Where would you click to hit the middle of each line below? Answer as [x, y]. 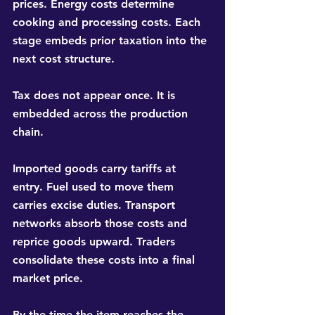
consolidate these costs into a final [105, 260]
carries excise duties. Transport [96, 205]
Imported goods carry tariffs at [96, 169]
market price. [48, 278]
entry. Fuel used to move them [95, 187]
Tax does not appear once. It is [96, 96]
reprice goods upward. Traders [96, 242]
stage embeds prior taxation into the [111, 41]
